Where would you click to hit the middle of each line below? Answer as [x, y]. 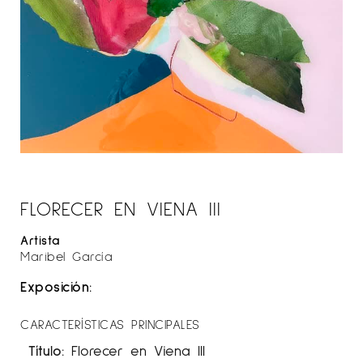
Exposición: [56, 286]
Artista [41, 239]
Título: [46, 350]
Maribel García [66, 255]
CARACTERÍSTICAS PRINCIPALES [110, 323]
